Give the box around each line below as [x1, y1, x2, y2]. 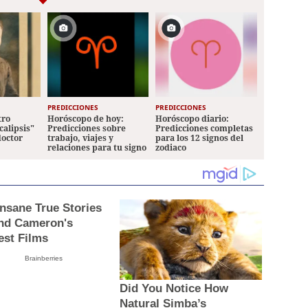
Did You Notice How [119, 281, 228, 295]
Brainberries [24, 254, 63, 263]
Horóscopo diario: [155, 113, 230, 125]
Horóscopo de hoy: [47, 113, 124, 125]
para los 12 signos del [155, 132, 244, 144]
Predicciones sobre [47, 122, 126, 135]
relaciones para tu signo [47, 142, 146, 154]
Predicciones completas [155, 122, 254, 135]
